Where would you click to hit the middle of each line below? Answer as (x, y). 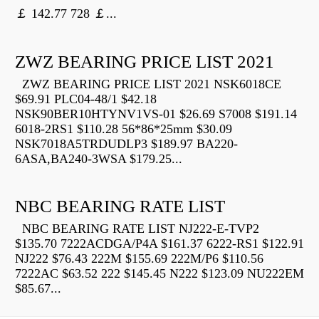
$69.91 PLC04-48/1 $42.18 (86, 99)
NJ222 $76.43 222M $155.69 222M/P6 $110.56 (139, 259)
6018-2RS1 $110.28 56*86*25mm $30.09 (124, 129)
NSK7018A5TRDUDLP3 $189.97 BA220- (126, 144)
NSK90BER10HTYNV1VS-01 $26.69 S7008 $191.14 (156, 114)
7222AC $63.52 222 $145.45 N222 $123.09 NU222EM (159, 274)
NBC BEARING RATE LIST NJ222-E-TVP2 (137, 229)
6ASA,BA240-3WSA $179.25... (99, 159)
